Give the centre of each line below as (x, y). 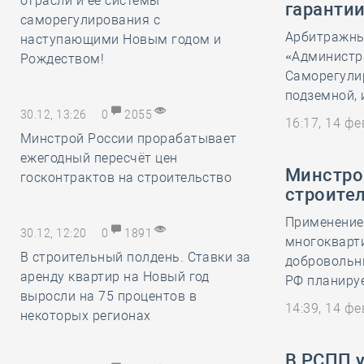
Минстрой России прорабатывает (129, 139)
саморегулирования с (91, 20)
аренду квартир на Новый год (115, 277)
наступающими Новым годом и (121, 39)
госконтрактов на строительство (126, 178)
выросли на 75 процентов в (108, 296)
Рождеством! (63, 59)
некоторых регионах (86, 316)
